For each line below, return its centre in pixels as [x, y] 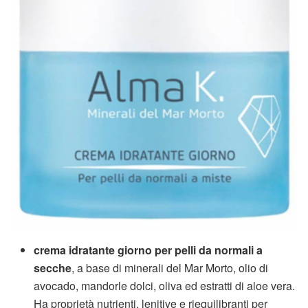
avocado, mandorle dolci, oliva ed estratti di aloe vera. [165, 285]
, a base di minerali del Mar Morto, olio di [170, 267]
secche [53, 267]
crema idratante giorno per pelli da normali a [148, 250]
